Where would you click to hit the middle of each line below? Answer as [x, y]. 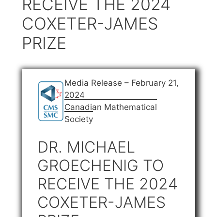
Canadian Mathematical [111, 107]
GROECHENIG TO [101, 165]
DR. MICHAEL [86, 147]
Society [79, 119]
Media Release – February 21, [122, 83]
